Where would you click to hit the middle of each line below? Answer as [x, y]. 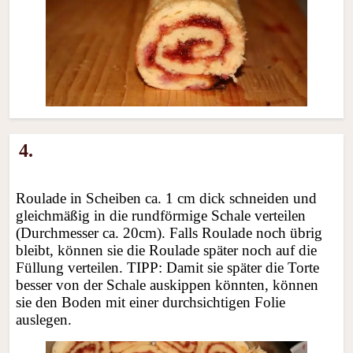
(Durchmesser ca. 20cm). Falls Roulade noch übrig [169, 232]
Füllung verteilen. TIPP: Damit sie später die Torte [168, 267]
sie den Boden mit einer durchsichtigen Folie [151, 302]
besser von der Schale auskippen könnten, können [167, 284]
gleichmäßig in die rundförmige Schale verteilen [161, 215]
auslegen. [44, 319]
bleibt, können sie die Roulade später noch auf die [167, 250]
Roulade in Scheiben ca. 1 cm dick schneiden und [167, 198]
